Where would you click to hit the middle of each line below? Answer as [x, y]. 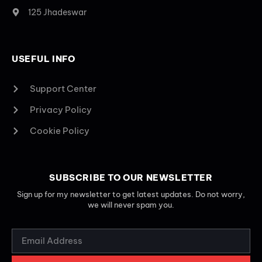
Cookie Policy [59, 131]
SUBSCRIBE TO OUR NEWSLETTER [131, 178]
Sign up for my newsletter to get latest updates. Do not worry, [131, 194]
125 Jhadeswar [57, 13]
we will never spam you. [131, 205]
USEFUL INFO [44, 59]
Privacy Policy [61, 110]
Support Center [63, 89]
